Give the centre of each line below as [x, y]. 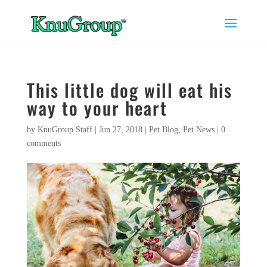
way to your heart [97, 108]
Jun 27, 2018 [120, 130]
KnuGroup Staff [65, 130]
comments [44, 143]
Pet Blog [163, 130]
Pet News [198, 130]
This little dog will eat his [129, 90]
